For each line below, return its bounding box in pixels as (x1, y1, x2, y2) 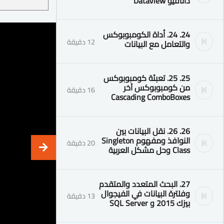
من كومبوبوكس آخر (123, 80, 190, 95)
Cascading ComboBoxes (111, 89, 190, 104)
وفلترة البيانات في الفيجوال (101, 186, 190, 201)
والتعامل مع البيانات (124, 36, 190, 51)
